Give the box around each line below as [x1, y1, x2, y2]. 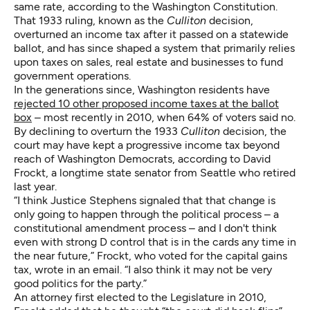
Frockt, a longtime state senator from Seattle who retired [14, 165, 295, 179]
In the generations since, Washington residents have [14, 82, 270, 96]
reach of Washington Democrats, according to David [14, 152, 271, 165]
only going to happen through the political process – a [14, 207, 279, 221]
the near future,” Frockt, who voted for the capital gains [14, 248, 287, 262]
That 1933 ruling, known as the [14, 13, 167, 27]
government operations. [14, 69, 131, 82]
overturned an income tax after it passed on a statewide [14, 27, 289, 41]
